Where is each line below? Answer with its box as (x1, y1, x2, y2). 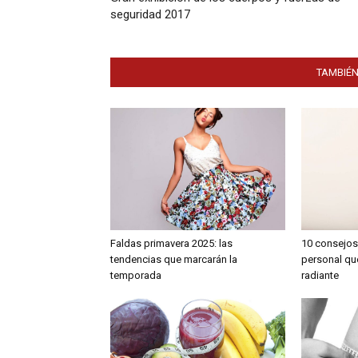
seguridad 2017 (110, 7, 190, 22)
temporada (110, 269, 161, 282)
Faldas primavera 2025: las (110, 237, 233, 250)
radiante (300, 269, 339, 282)
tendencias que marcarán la (110, 253, 237, 266)
